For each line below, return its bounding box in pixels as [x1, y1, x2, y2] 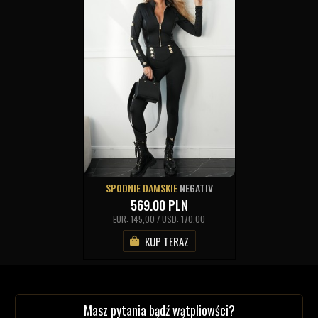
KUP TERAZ [144, 233, 189, 249]
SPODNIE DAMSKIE [105, 180, 180, 196]
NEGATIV [179, 180, 213, 196]
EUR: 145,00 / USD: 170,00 [113, 213, 205, 226]
